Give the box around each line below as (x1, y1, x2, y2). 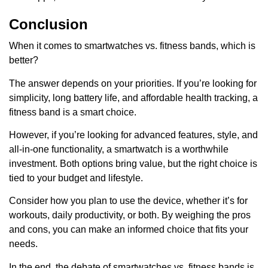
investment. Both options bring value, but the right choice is (9, 159, 257, 169)
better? (9, 55, 38, 66)
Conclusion (9, 16, 88, 33)
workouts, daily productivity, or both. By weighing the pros (9, 210, 251, 221)
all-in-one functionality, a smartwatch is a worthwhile (9, 144, 229, 155)
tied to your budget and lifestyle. (9, 173, 143, 184)
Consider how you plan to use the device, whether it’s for (9, 196, 248, 206)
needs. (9, 239, 38, 249)
